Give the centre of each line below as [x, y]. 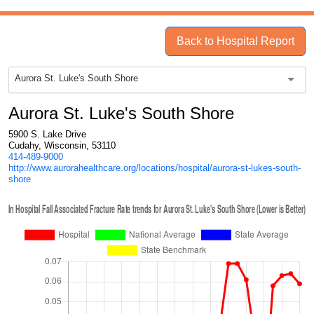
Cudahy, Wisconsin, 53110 [62, 145]
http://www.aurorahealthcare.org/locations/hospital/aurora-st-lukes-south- [155, 168]
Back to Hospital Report [235, 41]
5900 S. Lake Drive [47, 134]
